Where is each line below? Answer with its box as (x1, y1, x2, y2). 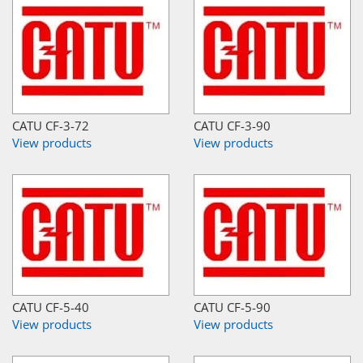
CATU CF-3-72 (12, 117, 89, 134)
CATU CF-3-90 (194, 117, 271, 134)
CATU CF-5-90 (194, 298, 271, 315)
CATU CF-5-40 (12, 298, 89, 315)
